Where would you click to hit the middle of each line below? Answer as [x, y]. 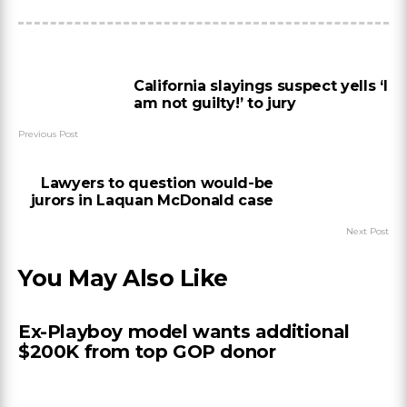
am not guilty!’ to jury [215, 104]
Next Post [367, 232]
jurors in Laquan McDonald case [152, 201]
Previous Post [48, 134]
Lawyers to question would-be [157, 184]
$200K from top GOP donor [147, 352]
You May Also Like [123, 278]
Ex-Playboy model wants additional [184, 332]
